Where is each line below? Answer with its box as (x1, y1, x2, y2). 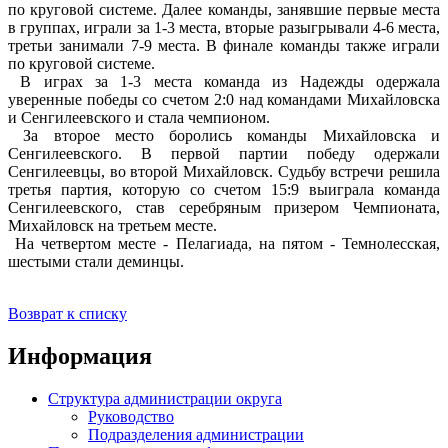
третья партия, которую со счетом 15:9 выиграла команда (8, 181, 440, 199)
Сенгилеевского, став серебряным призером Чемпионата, (8, 199, 440, 217)
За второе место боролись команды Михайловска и (8, 127, 440, 145)
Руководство (88, 407, 174, 425)
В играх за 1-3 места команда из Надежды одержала (8, 73, 440, 91)
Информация (8, 343, 152, 369)
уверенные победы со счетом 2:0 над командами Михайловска (8, 91, 440, 109)
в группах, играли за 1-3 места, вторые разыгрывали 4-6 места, (8, 19, 440, 37)
